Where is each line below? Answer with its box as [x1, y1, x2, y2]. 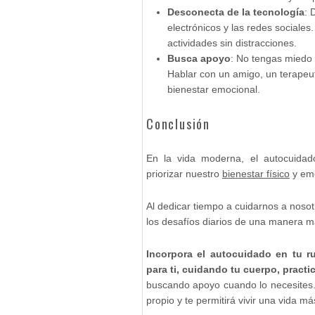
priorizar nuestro [146, 168, 222, 179]
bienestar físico [222, 168, 290, 179]
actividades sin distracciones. [167, 37, 297, 49]
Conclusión [146, 115, 210, 133]
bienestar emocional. [167, 84, 260, 95]
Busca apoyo [167, 53, 231, 64]
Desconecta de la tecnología [167, 6, 304, 18]
